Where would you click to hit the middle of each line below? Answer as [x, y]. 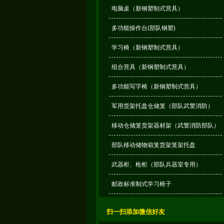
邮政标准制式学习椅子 [141, 184]
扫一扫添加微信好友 [136, 212]
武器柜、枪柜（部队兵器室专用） [156, 164]
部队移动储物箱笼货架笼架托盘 [153, 145]
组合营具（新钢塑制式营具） [150, 67]
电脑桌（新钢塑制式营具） [147, 8]
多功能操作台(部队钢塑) [143, 28]
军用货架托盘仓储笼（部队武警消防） [162, 106]
